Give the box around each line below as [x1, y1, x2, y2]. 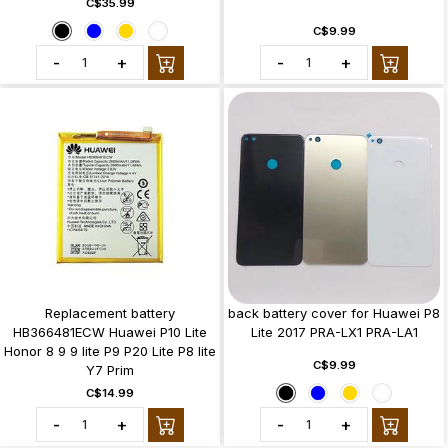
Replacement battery [45, 305, 175, 322]
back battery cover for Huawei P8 [228, 305, 440, 322]
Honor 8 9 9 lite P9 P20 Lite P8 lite [4, 343, 216, 360]
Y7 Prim [86, 362, 134, 379]
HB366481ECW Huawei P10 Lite [13, 324, 207, 341]
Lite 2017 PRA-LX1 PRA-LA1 [250, 324, 418, 341]
